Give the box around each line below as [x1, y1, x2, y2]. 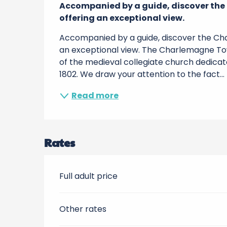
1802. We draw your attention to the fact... [59, 68, 225, 80]
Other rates [59, 203, 107, 215]
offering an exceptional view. [59, 12, 185, 24]
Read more [71, 90, 119, 101]
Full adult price [59, 170, 118, 182]
